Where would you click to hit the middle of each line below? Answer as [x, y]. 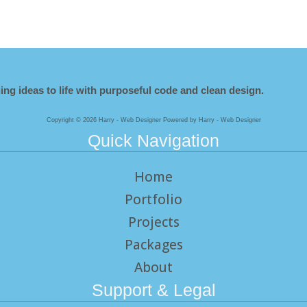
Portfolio [153, 199]
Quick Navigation [153, 140]
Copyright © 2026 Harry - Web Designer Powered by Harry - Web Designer [153, 120]
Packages [153, 244]
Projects [153, 222]
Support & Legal [153, 290]
